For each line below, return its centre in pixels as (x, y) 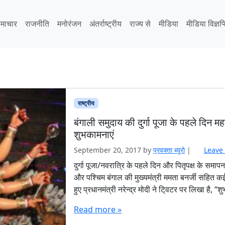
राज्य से (140, 24)
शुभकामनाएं (94, 134)
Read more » (98, 209)
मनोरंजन (70, 24)
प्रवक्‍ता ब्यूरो (169, 150)
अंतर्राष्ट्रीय (106, 24)
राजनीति (37, 24)
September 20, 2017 (108, 150)
